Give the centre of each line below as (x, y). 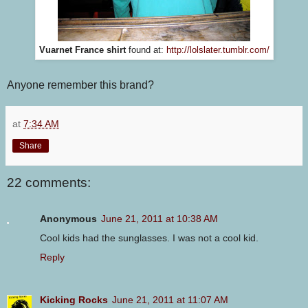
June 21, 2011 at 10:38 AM (159, 218)
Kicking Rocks (74, 299)
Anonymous (68, 218)
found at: (147, 50)
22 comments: (49, 183)
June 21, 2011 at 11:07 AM (170, 299)
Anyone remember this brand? (80, 85)
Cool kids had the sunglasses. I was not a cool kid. (149, 238)
